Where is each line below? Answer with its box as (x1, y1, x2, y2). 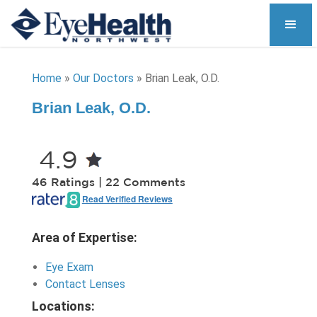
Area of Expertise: (31, 230, 137, 245)
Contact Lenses (45, 277, 125, 291)
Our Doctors (72, 71, 134, 85)
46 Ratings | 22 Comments (31, 178, 185, 188)
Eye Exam (45, 260, 93, 274)
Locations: (31, 299, 95, 313)
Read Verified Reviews (81, 192, 173, 205)
